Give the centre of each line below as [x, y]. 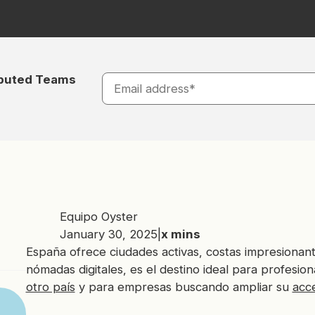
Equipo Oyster [98, 216]
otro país [50, 287]
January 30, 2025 [108, 234]
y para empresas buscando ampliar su [184, 287]
